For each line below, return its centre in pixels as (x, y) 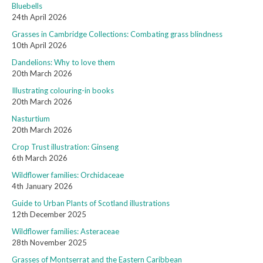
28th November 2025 (49, 243)
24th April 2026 (39, 17)
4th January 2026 (42, 186)
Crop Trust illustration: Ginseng (65, 147)
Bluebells (27, 6)
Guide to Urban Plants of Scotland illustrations (91, 203)
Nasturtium (31, 119)
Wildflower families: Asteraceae (65, 232)
